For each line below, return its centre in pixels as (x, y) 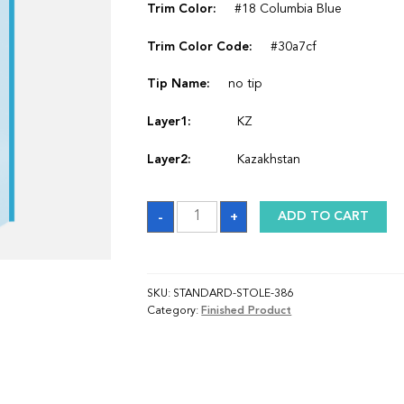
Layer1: (170, 122)
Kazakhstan (269, 159)
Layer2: (170, 159)
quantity (200, 219)
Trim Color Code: (200, 46)
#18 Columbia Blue (289, 9)
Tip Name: (179, 84)
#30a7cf (294, 46)
